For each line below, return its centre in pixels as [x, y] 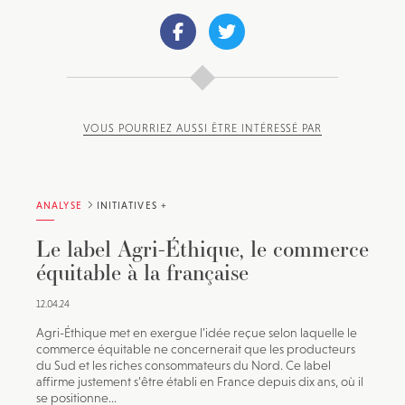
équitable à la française [142, 272]
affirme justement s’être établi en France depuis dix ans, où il [200, 381]
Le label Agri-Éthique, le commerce [202, 249]
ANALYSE [59, 205]
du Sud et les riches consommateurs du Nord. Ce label [184, 365]
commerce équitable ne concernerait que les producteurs [196, 349]
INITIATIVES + [132, 205]
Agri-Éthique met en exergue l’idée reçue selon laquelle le [197, 333]
